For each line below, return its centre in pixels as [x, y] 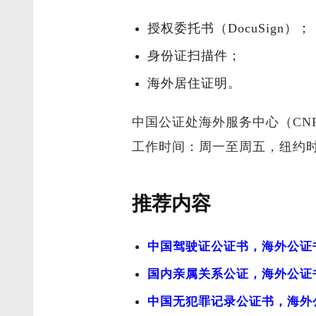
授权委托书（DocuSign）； [230, 28]
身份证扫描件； [195, 55]
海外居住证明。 [195, 83]
